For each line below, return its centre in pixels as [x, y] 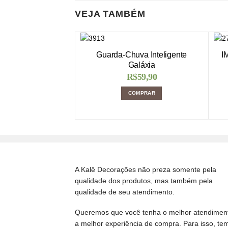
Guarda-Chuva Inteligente [142, 55]
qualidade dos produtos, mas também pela [144, 180]
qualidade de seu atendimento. [125, 192]
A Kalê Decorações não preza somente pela [146, 169]
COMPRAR [141, 93]
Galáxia [141, 65]
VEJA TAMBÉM [110, 14]
